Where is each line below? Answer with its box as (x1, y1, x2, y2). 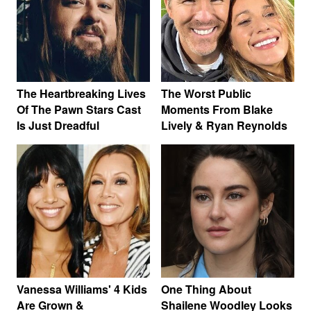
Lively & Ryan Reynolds (161, 117, 287, 133)
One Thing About (161, 280, 251, 297)
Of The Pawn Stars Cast (17, 101, 141, 117)
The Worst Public (161, 85, 251, 101)
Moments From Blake (161, 101, 273, 117)
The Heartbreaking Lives (17, 85, 146, 101)
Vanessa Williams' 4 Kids (17, 280, 147, 297)
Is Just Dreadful (17, 117, 99, 133)
